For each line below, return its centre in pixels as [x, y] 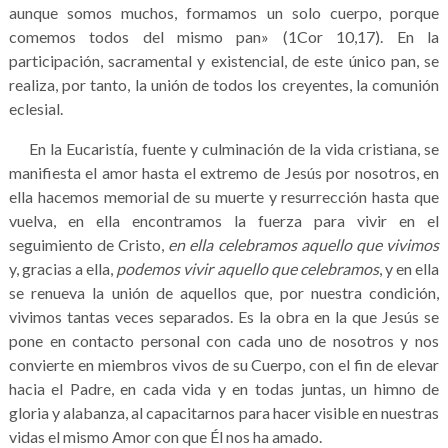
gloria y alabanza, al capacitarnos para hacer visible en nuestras [224, 412]
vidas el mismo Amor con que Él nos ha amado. [165, 436]
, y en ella [409, 268]
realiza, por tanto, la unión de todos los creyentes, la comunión [224, 84]
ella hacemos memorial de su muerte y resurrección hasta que [224, 196]
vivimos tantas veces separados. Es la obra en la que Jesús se [224, 316]
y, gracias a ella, [62, 268]
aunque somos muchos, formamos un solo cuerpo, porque [224, 12]
